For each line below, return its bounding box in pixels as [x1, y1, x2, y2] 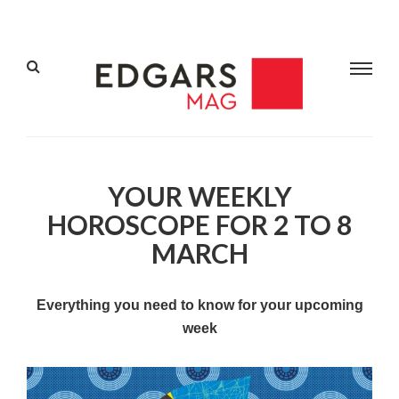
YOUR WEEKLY [107, 180, 292, 213]
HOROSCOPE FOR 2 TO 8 [47, 208, 352, 241]
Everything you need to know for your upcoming [36, 297, 363, 313]
